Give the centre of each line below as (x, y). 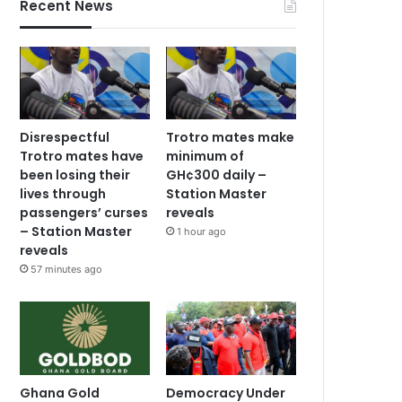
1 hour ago (202, 232)
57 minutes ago (67, 270)
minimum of (205, 157)
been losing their (75, 175)
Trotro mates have (82, 157)
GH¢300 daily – (217, 175)
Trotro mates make (231, 138)
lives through (63, 194)
